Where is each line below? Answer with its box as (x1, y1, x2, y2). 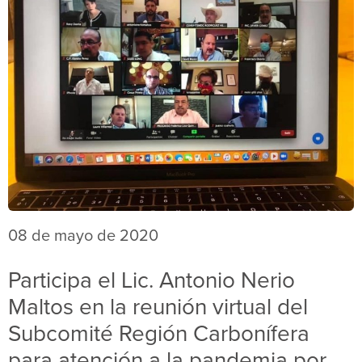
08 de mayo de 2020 (8, 223, 158, 247)
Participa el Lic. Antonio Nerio (8, 263, 295, 296)
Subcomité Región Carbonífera (8, 317, 309, 349)
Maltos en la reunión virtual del (8, 290, 308, 322)
